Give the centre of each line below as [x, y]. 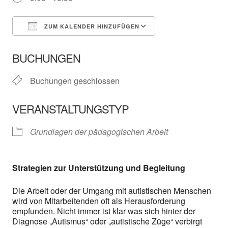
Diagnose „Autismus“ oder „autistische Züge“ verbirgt [107, 221]
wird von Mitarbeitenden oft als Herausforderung [99, 201]
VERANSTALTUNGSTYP [70, 108]
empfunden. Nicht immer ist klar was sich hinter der [104, 211]
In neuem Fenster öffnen [151, 44]
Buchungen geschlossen [75, 80]
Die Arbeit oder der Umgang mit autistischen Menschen [112, 190]
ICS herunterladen [63, 44]
